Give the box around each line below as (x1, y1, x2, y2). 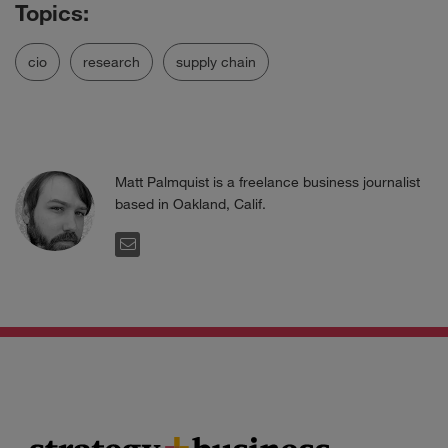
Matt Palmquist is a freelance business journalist (115, 173, 420, 190)
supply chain (176, 53, 256, 70)
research (83, 53, 140, 70)
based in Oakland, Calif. (115, 195, 266, 212)
